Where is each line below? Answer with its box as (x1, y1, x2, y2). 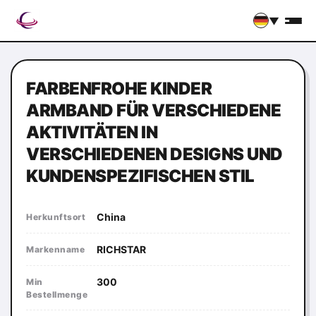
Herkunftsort (26, 212, 85, 222)
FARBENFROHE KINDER (26, 78, 212, 99)
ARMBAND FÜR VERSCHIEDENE (26, 100, 281, 121)
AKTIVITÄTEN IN (26, 122, 157, 142)
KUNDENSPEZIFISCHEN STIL (26, 166, 255, 186)
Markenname (26, 244, 85, 255)
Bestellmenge (26, 289, 87, 300)
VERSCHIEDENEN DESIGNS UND (26, 144, 283, 164)
